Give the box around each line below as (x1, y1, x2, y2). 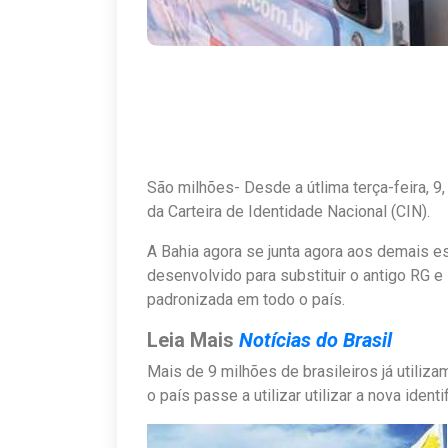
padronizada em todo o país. (147, 289, 345, 309)
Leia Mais (147, 327, 239, 352)
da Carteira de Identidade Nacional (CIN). (147, 201, 430, 221)
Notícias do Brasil (239, 327, 397, 352)
